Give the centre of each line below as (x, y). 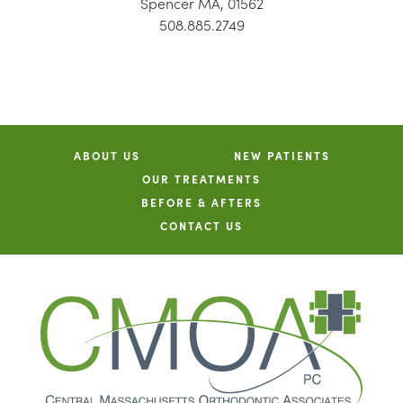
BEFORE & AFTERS (201, 203)
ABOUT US (107, 156)
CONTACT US (201, 226)
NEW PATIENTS (282, 156)
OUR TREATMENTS (201, 179)
